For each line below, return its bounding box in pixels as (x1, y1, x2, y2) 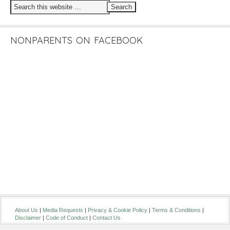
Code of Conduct (46, 215, 88, 221)
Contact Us (92, 215, 121, 221)
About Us (15, 207, 38, 213)
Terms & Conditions (152, 207, 201, 213)
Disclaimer (15, 215, 41, 221)
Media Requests (43, 207, 83, 213)
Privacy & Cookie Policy (88, 207, 147, 213)
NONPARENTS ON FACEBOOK (10, 34, 143, 46)
